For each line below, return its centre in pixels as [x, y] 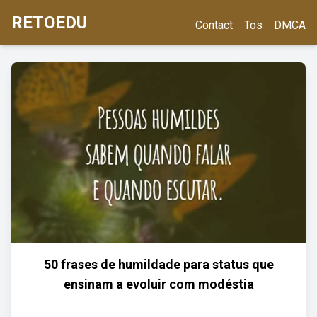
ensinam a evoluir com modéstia [158, 284]
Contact [214, 25]
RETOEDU [49, 23]
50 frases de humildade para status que [158, 264]
